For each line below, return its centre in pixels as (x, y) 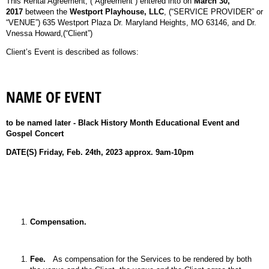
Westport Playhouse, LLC (117, 12)
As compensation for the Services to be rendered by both (149, 259)
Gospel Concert (35, 133)
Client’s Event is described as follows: (72, 52)
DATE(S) (21, 152)
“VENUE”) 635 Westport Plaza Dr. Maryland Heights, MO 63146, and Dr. (131, 23)
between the (47, 12)
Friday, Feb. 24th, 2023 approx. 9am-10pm (116, 152)
